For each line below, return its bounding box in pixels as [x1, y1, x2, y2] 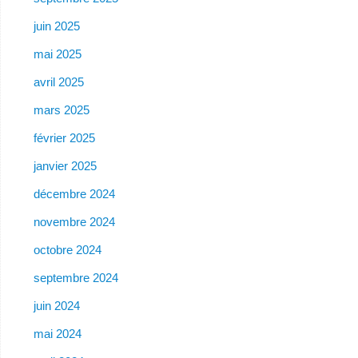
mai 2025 [33, 47, 82, 62]
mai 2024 [33, 327, 82, 341]
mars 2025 [33, 103, 89, 117]
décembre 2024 [33, 187, 115, 201]
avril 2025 [33, 75, 84, 89]
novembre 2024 [33, 215, 115, 229]
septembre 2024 [33, 271, 118, 285]
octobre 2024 [33, 243, 101, 257]
